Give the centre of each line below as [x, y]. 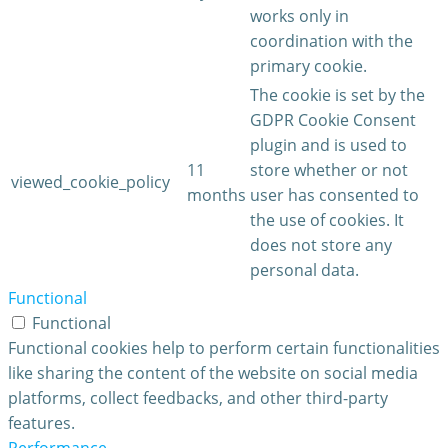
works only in [299, 16]
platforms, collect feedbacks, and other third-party [198, 398]
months [216, 195]
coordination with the [331, 41]
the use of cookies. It [327, 220]
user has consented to [334, 195]
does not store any [321, 245]
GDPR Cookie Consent [333, 120]
